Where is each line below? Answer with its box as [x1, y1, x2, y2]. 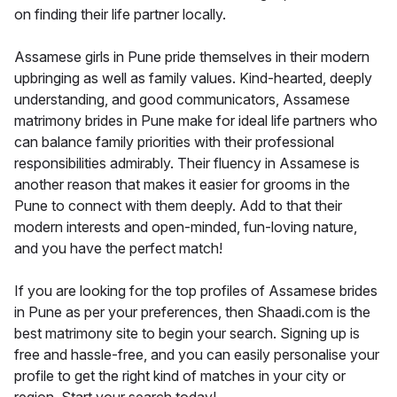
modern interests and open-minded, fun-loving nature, [14, 217, 357, 236]
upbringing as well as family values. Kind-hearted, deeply [14, 68, 372, 87]
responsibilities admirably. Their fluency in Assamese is [14, 153, 360, 172]
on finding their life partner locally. [14, 4, 226, 23]
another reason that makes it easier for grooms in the [14, 175, 350, 193]
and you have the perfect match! [14, 238, 222, 257]
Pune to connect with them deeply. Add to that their [14, 196, 342, 214]
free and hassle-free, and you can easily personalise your [14, 345, 379, 363]
